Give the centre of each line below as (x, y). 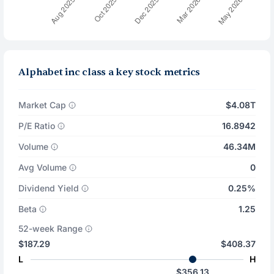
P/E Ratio (37, 126)
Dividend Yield (49, 188)
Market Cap (43, 105)
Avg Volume (43, 167)
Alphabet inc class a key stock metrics (109, 72)
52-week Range (51, 228)
